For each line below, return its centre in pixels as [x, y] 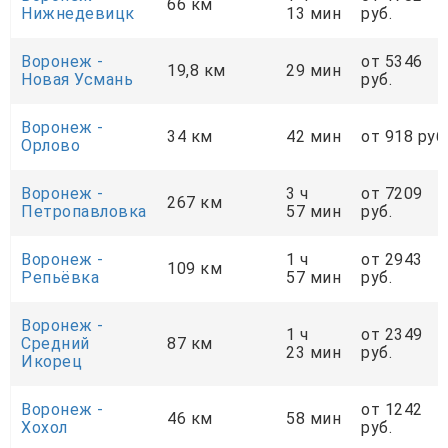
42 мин [313, 136]
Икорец [51, 361]
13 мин [313, 13]
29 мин [313, 70]
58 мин [313, 418]
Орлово [50, 145]
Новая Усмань [77, 79]
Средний [55, 343]
